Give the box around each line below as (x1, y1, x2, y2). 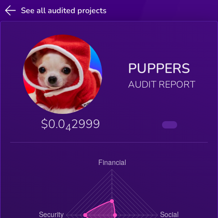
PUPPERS (127, 59, 190, 78)
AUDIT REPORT (127, 78, 195, 91)
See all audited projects (21, 5, 107, 16)
